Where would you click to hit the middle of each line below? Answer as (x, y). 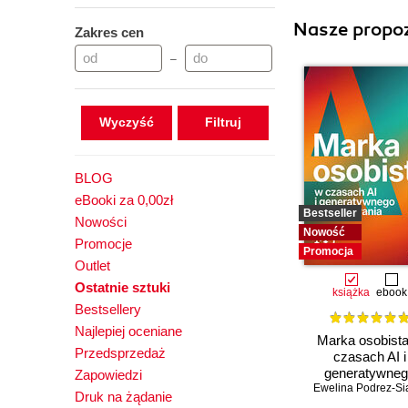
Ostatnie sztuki (122, 287)
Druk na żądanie (123, 397)
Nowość (324, 232)
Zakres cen (109, 32)
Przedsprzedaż (120, 353)
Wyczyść (126, 122)
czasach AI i (370, 357)
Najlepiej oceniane (128, 331)
